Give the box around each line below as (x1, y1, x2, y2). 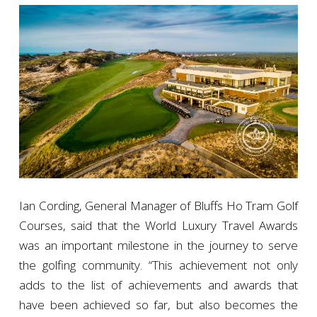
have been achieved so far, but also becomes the (18, 296, 299, 313)
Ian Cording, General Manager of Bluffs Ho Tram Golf (18, 197, 299, 214)
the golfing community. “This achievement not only (18, 257, 299, 274)
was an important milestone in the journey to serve (18, 237, 299, 254)
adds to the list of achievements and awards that (18, 277, 299, 294)
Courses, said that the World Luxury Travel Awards (18, 217, 299, 234)
